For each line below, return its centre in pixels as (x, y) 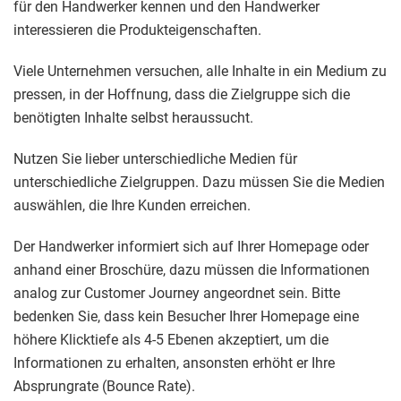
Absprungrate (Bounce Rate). (104, 387)
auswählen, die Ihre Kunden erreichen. (132, 206)
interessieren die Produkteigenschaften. (137, 30)
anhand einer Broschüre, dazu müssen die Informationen (192, 270)
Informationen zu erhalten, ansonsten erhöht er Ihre (174, 363)
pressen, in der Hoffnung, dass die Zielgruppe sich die (182, 95)
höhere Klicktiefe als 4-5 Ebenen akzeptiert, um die (171, 340)
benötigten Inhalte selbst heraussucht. (133, 118)
